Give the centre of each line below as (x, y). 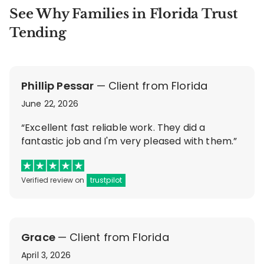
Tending (38, 32)
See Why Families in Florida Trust (123, 14)
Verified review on (54, 180)
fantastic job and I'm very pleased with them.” (129, 141)
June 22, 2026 (50, 103)
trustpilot (106, 180)
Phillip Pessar (58, 85)
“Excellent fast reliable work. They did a (113, 127)
